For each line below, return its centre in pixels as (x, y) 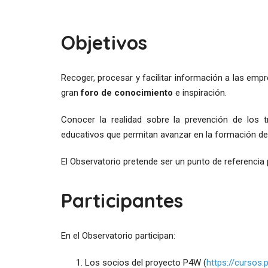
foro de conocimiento (127, 92)
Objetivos (104, 42)
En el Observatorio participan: (118, 235)
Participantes (122, 200)
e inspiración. (200, 92)
